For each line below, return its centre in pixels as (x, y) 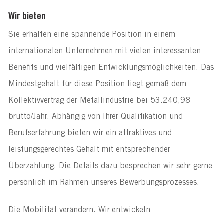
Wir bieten (27, 17)
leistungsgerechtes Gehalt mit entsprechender (89, 150)
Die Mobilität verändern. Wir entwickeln (79, 210)
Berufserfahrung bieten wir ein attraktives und (90, 133)
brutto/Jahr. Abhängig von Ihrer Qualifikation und (95, 117)
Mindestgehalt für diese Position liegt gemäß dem (97, 84)
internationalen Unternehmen (60, 51)
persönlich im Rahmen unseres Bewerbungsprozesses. (104, 182)
